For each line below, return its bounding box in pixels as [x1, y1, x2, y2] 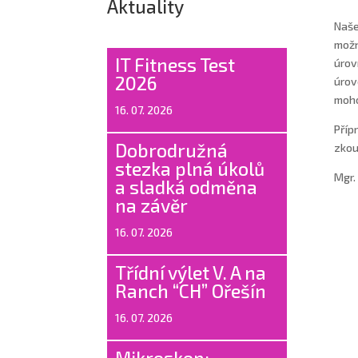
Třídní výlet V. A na [115, 261, 267, 284]
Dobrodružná [115, 138, 229, 161]
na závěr [115, 193, 189, 217]
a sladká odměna [115, 175, 258, 198]
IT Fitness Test [115, 53, 236, 76]
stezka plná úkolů [115, 157, 265, 180]
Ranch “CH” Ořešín [115, 279, 271, 302]
